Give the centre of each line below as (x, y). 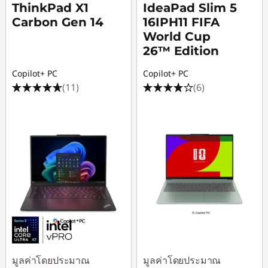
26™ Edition (181, 51)
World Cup (177, 36)
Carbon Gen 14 (58, 22)
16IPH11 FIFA (182, 22)
